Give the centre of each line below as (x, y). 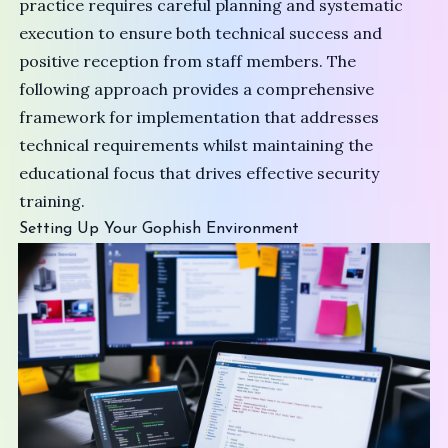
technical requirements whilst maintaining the (196, 145)
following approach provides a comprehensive (197, 89)
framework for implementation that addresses (199, 117)
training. (52, 201)
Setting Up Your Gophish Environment (159, 229)
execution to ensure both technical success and (201, 33)
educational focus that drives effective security (199, 173)
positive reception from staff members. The (188, 61)
